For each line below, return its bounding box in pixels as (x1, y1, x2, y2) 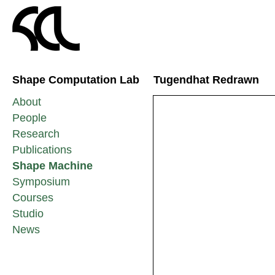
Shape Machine (12, 160, 93, 172)
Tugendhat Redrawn (153, 74, 259, 86)
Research (12, 128, 60, 140)
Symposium (12, 176, 70, 188)
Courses (12, 192, 53, 204)
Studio (12, 207, 44, 220)
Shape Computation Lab (12, 74, 139, 86)
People (12, 112, 47, 124)
